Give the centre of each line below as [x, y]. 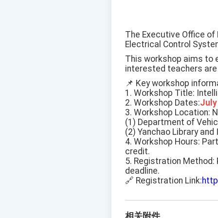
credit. [137, 152]
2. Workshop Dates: [163, 103]
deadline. [142, 171]
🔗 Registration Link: [163, 181]
